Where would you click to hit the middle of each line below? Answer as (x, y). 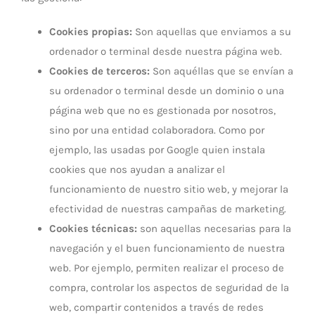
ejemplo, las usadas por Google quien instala (157, 150)
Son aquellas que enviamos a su (212, 32)
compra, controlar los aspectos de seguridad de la (169, 288)
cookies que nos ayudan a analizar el (137, 169)
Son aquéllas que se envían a (221, 71)
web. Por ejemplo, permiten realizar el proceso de (167, 268)
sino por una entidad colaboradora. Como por (157, 130)
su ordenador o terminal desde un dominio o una (167, 91)
